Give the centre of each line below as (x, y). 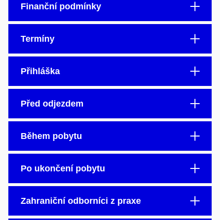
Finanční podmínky (61, 6)
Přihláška (40, 71)
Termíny (38, 39)
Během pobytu (51, 136)
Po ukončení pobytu (63, 168)
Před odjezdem (52, 103)
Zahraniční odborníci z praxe (81, 201)
